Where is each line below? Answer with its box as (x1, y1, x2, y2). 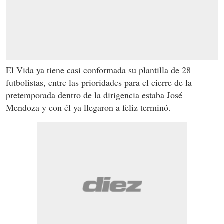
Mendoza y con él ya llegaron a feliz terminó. (6, 101, 171, 113)
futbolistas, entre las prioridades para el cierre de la (6, 76, 192, 88)
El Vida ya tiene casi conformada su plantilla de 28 (6, 64, 191, 76)
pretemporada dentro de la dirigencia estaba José (6, 89, 182, 101)
